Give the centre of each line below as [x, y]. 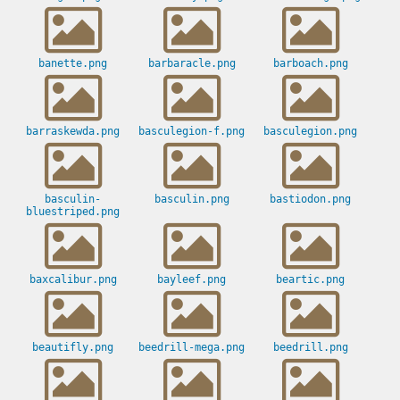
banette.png [73, 64]
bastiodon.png [310, 200]
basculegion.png [310, 132]
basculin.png [192, 200]
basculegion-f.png [192, 132]
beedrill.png [310, 348]
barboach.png [310, 64]
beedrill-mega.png [192, 348]
